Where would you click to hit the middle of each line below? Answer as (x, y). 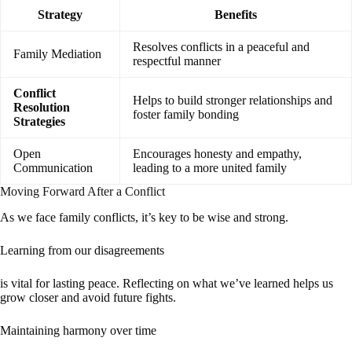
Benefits (236, 14)
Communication (53, 167)
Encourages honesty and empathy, (217, 153)
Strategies (39, 121)
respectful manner (177, 60)
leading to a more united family (210, 167)
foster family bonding (186, 114)
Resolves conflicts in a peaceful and (221, 46)
